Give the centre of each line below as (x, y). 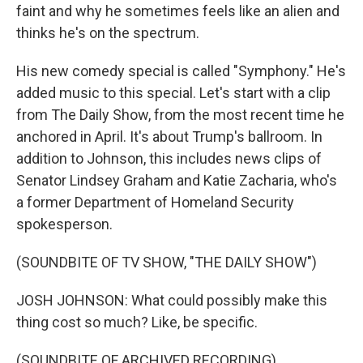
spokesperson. (64, 224)
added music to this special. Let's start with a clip (173, 93)
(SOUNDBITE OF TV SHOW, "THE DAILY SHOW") (167, 262)
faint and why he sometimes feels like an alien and (178, 11)
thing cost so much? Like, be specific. (137, 322)
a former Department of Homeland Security (155, 202)
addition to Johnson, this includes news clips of (169, 158)
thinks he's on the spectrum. (108, 33)
